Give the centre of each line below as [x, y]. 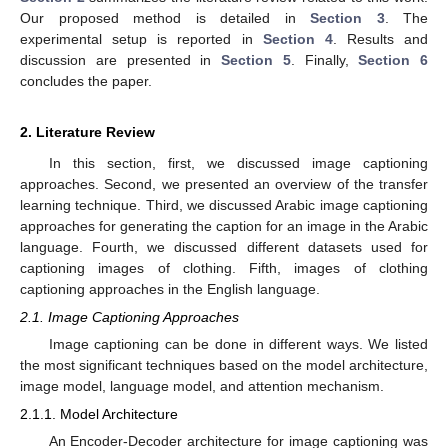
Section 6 [393, 59]
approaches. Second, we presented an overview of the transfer [224, 183]
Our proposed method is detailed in [165, 17]
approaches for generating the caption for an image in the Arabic [224, 225]
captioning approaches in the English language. [170, 288]
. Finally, [324, 59]
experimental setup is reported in [141, 38]
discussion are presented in [120, 59]
